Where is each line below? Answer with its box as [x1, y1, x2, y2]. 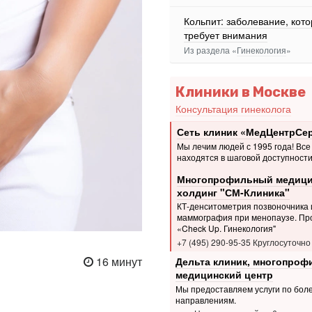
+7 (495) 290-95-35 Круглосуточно [176, 235, 311, 248]
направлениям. [175, 294, 236, 306]
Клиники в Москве [175, 83, 306, 100]
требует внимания [184, 28, 267, 42]
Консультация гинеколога [175, 102, 291, 116]
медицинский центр [175, 267, 273, 282]
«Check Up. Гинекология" [176, 222, 276, 235]
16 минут [93, 253, 142, 270]
